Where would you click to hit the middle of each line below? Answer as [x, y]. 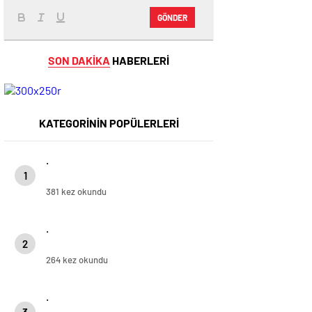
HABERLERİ [140, 60]
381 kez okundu [76, 191]
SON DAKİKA [79, 60]
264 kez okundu [77, 259]
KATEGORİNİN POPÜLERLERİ [109, 123]
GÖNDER [172, 18]
